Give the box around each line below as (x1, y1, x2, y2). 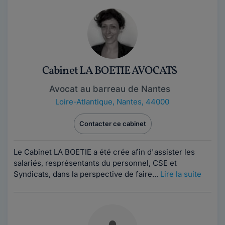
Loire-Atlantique (55, 97, 113, 106)
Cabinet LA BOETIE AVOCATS (42, 63, 177, 79)
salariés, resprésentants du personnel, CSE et (14, 158, 177, 168)
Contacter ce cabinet (79, 120, 146, 128)
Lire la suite (160, 169, 201, 179)
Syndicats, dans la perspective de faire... (14, 169, 160, 179)
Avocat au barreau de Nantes (49, 84, 170, 94)
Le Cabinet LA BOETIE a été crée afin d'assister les (14, 147, 195, 157)
